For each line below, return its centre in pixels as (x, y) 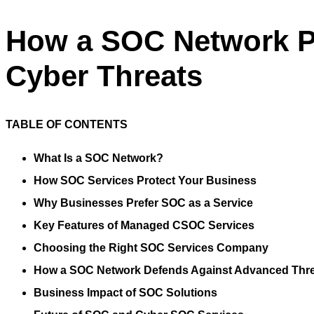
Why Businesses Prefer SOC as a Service (143, 203)
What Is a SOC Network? (98, 158)
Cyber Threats (104, 76)
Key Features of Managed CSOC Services (144, 226)
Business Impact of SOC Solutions (125, 293)
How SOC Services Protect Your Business (145, 181)
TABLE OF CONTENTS (67, 125)
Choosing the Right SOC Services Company (151, 248)
